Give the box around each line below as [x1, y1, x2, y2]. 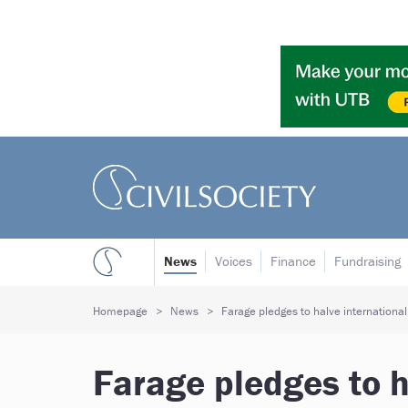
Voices [215, 252, 252, 270]
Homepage [93, 303, 148, 319]
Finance [270, 252, 316, 270]
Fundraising [334, 252, 401, 270]
